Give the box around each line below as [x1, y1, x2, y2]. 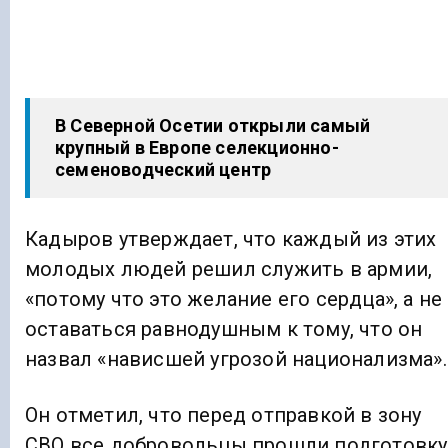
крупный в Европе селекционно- [55, 136, 339, 158]
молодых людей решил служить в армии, [25, 257, 433, 281]
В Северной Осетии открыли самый [55, 114, 371, 136]
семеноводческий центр [55, 158, 272, 180]
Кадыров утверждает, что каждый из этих [25, 227, 437, 251]
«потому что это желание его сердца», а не [25, 287, 443, 311]
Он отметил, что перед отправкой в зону [25, 403, 422, 428]
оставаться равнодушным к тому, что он [25, 317, 423, 341]
